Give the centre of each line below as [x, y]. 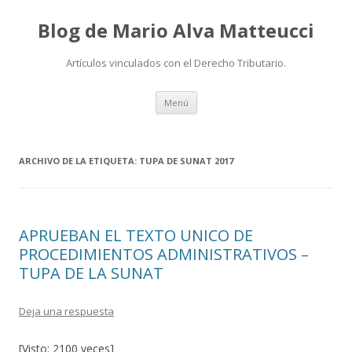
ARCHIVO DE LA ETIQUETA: [79, 161]
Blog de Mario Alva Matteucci [176, 30]
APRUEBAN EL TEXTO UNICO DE [136, 235]
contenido [222, 118]
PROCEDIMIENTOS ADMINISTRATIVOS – [164, 254]
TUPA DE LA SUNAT [91, 273]
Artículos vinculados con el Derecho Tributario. [176, 63]
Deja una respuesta [66, 311]
